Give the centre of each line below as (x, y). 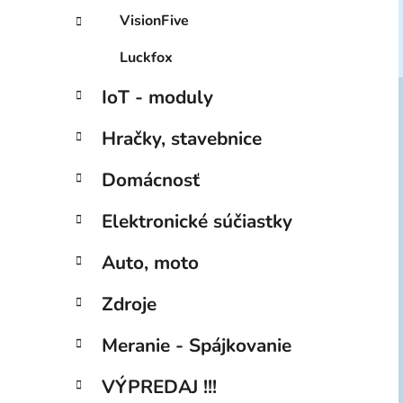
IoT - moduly (157, 98)
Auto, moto (150, 263)
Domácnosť (151, 180)
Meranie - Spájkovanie (197, 346)
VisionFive (154, 21)
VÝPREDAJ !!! (159, 387)
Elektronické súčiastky (197, 222)
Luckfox (146, 58)
